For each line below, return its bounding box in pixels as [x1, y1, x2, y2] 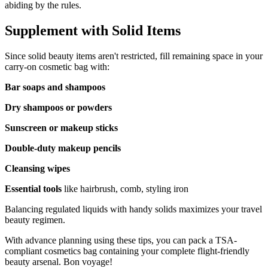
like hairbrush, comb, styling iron [62, 183, 188, 194]
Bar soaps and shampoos [5, 81, 105, 92]
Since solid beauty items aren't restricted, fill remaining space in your [5, 50, 263, 61]
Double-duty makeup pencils [5, 142, 121, 153]
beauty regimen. [5, 214, 65, 225]
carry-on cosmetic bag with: [5, 61, 109, 72]
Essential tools [5, 183, 62, 194]
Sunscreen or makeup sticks [5, 122, 118, 133]
